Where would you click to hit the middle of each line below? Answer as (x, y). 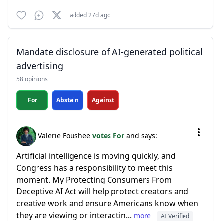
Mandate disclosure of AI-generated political (110, 52)
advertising (40, 66)
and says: (142, 135)
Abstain (68, 100)
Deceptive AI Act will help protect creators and (102, 191)
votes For (109, 135)
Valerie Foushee (64, 135)
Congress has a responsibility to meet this (94, 168)
